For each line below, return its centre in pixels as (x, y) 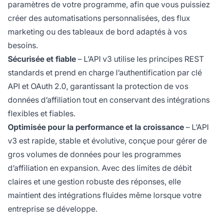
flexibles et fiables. (42, 113)
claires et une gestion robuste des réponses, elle (94, 181)
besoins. (23, 45)
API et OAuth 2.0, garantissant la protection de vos (98, 86)
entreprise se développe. (53, 209)
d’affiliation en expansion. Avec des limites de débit (100, 168)
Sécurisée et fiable (42, 59)
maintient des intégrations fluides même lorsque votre (105, 195)
